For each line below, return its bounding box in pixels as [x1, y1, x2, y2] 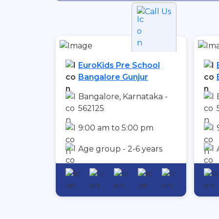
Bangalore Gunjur [78, 72, 148, 82]
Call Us [145, 7, 171, 17]
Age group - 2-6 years [78, 144, 162, 154]
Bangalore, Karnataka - [78, 92, 168, 102]
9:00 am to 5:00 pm [78, 123, 153, 133]
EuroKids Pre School [78, 61, 160, 70]
